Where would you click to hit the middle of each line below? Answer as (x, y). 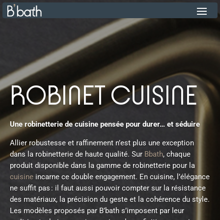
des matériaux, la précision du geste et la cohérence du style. (110, 199)
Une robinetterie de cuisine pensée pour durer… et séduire (105, 124)
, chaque (177, 154)
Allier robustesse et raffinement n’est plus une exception (102, 143)
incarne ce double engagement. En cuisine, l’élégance (122, 177)
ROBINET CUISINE (104, 97)
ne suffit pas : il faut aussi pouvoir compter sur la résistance (108, 188)
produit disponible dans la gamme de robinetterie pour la (102, 165)
